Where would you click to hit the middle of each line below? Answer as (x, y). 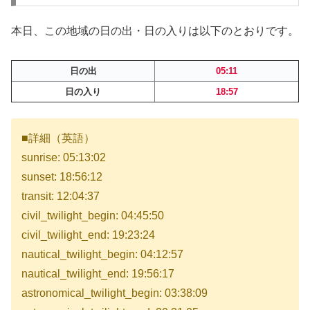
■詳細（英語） (58, 138)
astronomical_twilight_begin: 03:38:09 (115, 293)
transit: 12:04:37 (61, 196)
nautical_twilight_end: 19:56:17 (98, 273)
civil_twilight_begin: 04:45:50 (93, 215)
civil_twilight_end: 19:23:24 (88, 235)
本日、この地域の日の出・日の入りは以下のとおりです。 (155, 31)
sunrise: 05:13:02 (64, 157)
